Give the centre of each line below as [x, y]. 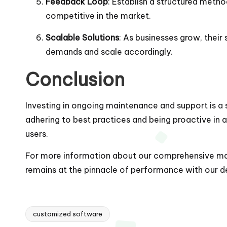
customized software [68, 214]
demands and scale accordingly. [109, 51]
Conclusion [75, 79]
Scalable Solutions [82, 37]
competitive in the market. [98, 15]
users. [37, 134]
